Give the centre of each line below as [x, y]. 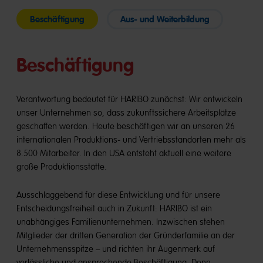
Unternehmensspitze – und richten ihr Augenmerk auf [116, 249]
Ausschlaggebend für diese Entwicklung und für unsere [118, 195]
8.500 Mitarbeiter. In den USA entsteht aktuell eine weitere [124, 153]
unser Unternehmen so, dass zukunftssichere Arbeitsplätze [126, 113]
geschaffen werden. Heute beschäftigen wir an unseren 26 [126, 126]
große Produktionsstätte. [62, 167]
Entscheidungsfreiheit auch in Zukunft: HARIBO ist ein [114, 208]
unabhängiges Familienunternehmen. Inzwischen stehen [121, 222]
